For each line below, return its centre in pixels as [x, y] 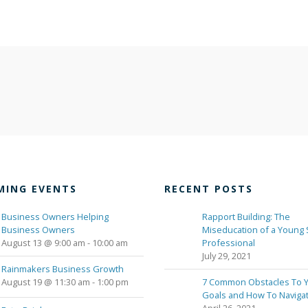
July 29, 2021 [227, 256]
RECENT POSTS [209, 189]
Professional [229, 243]
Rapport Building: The [246, 217]
